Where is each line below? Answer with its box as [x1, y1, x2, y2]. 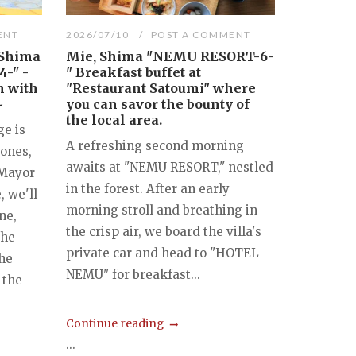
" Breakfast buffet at [66, 64, 202, 81]
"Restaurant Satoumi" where [66, 80, 257, 97]
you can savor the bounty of [66, 96, 250, 113]
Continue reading [66, 316, 164, 331]
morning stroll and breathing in [66, 203, 258, 219]
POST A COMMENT [150, 29, 251, 41]
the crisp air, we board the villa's [66, 224, 262, 240]
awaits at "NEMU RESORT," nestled [66, 160, 274, 176]
